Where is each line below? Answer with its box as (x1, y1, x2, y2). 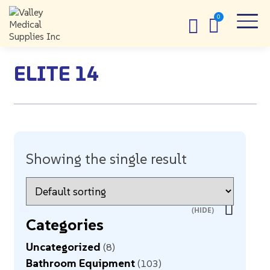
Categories (25, 215, 104, 234)
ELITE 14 (13, 61, 99, 86)
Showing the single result (25, 149, 187, 168)
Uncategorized (25, 240, 101, 254)
